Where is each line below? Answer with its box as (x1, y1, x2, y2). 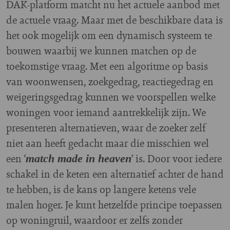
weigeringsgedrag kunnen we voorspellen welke (6, 89, 216, 104)
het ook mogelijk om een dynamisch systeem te (6, 27, 212, 43)
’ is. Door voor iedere (131, 150, 222, 166)
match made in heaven (26, 151, 131, 165)
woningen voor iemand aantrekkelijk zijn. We (6, 104, 206, 120)
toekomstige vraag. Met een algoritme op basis (6, 58, 208, 73)
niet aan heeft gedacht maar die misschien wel (6, 135, 209, 150)
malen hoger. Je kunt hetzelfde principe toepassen (6, 197, 222, 212)
